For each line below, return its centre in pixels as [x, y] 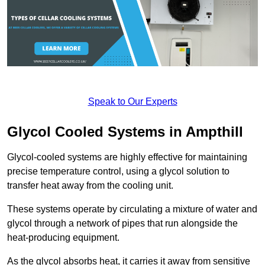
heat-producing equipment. [63, 237]
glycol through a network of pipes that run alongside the [122, 223]
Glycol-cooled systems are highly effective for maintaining [127, 157]
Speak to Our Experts [132, 101]
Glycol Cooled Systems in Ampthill [125, 131]
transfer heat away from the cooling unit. [90, 185]
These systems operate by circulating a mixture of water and [132, 209]
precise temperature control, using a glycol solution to [118, 171]
